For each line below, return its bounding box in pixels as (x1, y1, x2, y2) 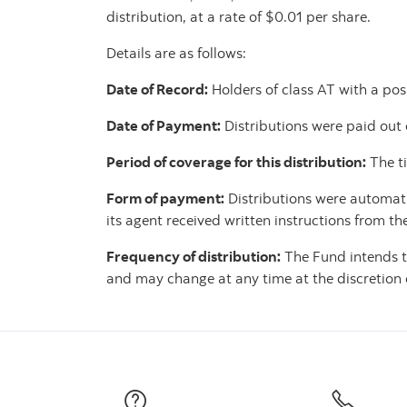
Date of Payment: (106, 116, 221, 135)
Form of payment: (106, 189, 224, 208)
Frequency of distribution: (106, 247, 281, 266)
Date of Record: (106, 80, 208, 99)
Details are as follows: (106, 44, 246, 63)
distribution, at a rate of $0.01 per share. (106, 7, 371, 26)
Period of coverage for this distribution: (106, 153, 366, 172)
